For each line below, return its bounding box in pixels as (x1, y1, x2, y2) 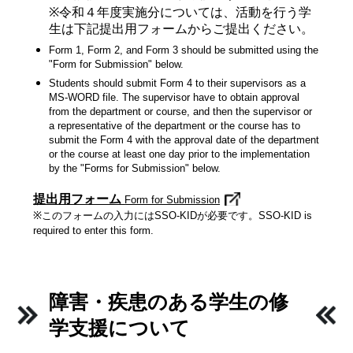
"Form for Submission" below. (49, 58, 184, 70)
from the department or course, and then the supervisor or (49, 106, 313, 117)
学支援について (49, 317, 191, 339)
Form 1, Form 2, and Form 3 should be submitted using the (49, 44, 319, 56)
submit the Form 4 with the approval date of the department (49, 134, 320, 146)
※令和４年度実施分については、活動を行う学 (49, 6, 312, 19)
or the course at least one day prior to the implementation (49, 148, 310, 160)
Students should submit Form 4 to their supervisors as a (49, 77, 307, 89)
